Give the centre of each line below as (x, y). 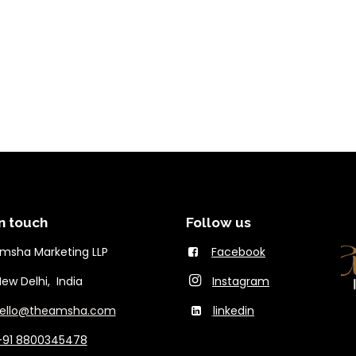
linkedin (234, 311)
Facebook (238, 252)
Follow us (219, 223)
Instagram (241, 282)
